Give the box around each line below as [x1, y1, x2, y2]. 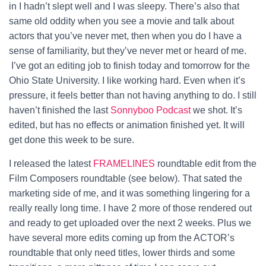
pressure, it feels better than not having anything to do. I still [9, 90, 256, 100]
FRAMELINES [93, 159, 155, 169]
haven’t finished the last [9, 105, 110, 115]
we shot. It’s [191, 105, 242, 115]
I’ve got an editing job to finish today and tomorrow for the [11, 61, 250, 71]
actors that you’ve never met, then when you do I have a [9, 31, 242, 41]
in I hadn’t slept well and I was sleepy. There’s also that [9, 1, 239, 11]
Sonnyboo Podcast [110, 105, 191, 115]
